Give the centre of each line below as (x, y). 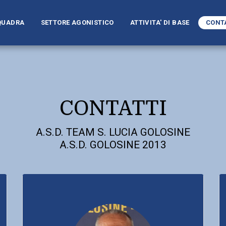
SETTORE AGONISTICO (77, 22)
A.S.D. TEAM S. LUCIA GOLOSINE (113, 132)
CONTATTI (113, 108)
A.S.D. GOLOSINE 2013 (113, 145)
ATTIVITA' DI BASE (160, 22)
